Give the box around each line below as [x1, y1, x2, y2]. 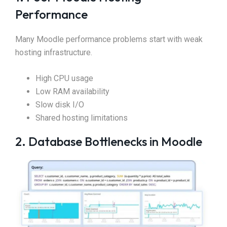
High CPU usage [35, 73, 93, 84]
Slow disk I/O [35, 100, 84, 110]
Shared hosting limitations [35, 113, 128, 123]
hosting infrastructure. [15, 48, 92, 58]
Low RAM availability [35, 87, 109, 97]
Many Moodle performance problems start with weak [15, 34, 203, 45]
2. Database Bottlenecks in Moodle [15, 134, 202, 149]
